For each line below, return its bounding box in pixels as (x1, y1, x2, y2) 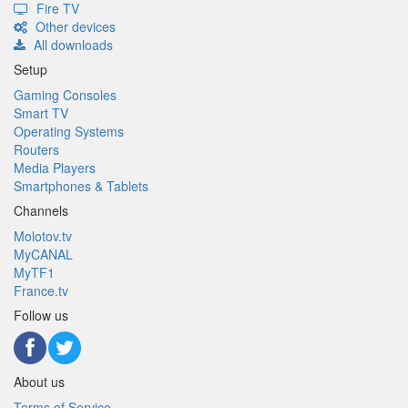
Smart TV (14, 104, 68, 123)
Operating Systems (14, 122, 124, 141)
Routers (14, 140, 59, 159)
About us (14, 372, 65, 392)
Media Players (14, 158, 96, 178)
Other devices (32, 17, 116, 36)
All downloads (30, 36, 113, 55)
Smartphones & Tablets (14, 177, 148, 196)
